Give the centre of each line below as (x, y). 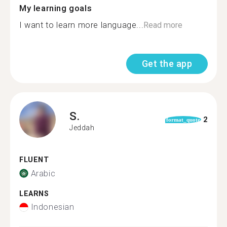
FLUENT (34, 160)
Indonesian (52, 207)
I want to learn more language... (82, 25)
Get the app (167, 64)
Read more (163, 25)
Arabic (43, 173)
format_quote (183, 120)
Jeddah (82, 127)
